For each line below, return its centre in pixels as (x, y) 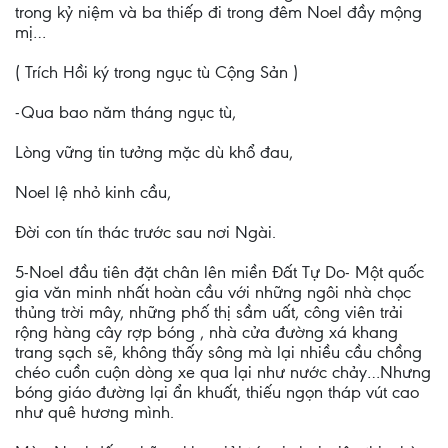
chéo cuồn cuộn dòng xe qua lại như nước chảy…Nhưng (223, 372)
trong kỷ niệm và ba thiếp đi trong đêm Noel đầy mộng (218, 12)
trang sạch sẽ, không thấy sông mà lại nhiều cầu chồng (218, 352)
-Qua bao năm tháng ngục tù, (125, 112)
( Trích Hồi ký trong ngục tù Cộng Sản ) (156, 72)
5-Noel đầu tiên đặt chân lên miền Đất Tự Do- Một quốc (219, 272)
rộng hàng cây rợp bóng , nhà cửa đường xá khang (206, 332)
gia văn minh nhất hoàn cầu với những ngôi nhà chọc (213, 292)
